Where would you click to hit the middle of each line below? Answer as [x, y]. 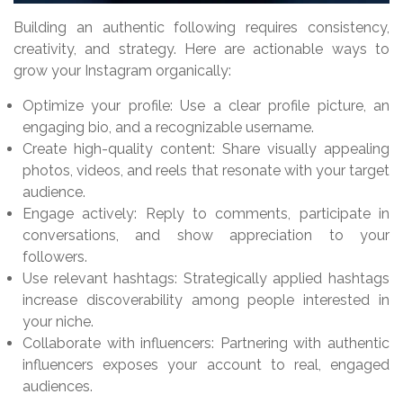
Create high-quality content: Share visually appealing [206, 149]
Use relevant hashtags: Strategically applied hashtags [206, 279]
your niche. [58, 322]
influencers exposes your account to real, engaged [206, 365]
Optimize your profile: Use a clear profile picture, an [206, 106]
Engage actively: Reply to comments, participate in [206, 214]
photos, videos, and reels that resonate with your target [206, 171]
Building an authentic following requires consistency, [201, 28]
